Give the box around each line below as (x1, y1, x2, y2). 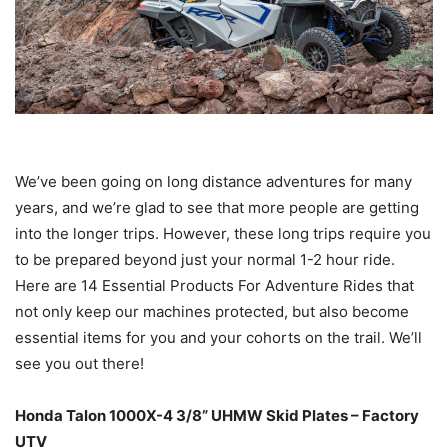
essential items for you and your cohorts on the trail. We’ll (15, 328, 422, 348)
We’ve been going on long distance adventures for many (15, 172, 412, 192)
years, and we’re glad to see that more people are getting (15, 198, 419, 218)
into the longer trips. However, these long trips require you (15, 224, 431, 244)
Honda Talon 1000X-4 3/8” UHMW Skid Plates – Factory (15, 406, 419, 426)
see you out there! (15, 354, 144, 374)
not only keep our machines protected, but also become (15, 302, 409, 322)
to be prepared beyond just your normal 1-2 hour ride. (15, 250, 395, 270)
